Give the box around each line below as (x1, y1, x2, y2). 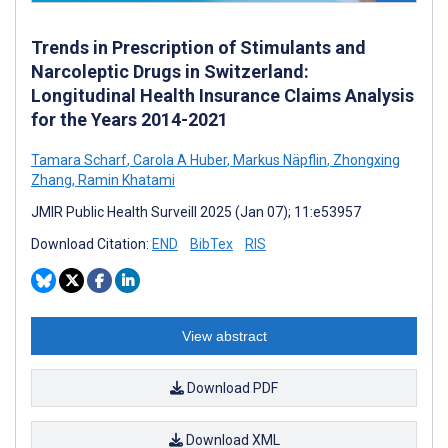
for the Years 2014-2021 (31, 109, 228, 131)
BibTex (190, 236, 233, 253)
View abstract (181, 328, 267, 345)
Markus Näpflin (230, 152, 327, 169)
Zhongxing (330, 152, 400, 169)
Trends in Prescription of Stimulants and (31, 37, 366, 59)
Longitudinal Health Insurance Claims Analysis (31, 85, 414, 107)
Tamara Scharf (31, 152, 127, 169)
